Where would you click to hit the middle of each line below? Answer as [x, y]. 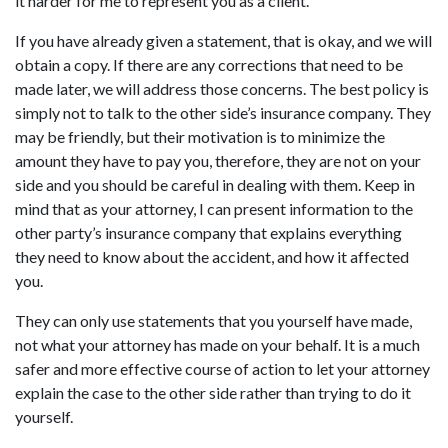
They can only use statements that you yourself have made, [213, 320]
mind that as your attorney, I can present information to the [214, 208]
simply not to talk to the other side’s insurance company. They [223, 112]
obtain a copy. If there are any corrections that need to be [209, 64]
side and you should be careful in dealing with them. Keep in [215, 184]
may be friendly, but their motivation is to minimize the [200, 136]
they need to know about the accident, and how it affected [212, 256]
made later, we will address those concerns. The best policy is [222, 88]
